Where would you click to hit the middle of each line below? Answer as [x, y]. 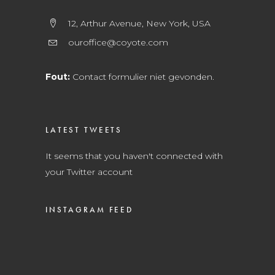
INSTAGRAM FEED [90, 210]
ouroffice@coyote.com [118, 42]
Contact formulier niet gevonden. [142, 77]
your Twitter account [89, 172]
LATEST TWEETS [84, 130]
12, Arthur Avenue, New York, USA [139, 23]
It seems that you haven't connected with [134, 156]
